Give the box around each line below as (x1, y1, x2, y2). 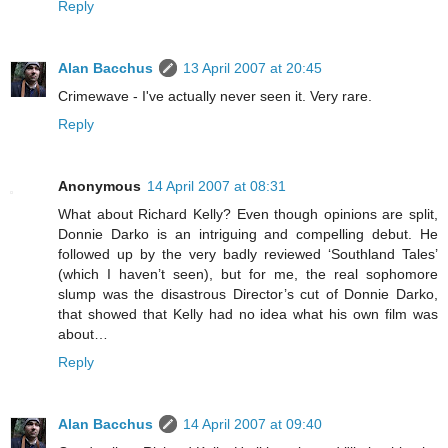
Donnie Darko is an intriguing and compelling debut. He (58, 225, 438, 242)
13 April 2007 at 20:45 (183, 59, 322, 76)
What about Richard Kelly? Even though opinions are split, (58, 205, 438, 222)
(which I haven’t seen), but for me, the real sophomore (58, 265, 438, 282)
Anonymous (58, 177, 141, 194)
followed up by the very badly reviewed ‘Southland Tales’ (58, 245, 438, 262)
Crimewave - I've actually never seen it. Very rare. (58, 87, 372, 104)
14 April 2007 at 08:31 (147, 177, 286, 194)
